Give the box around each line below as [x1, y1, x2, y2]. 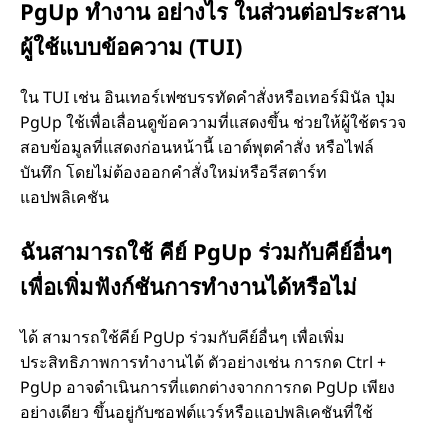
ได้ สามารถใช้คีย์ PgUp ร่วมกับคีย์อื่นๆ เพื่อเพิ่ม [20, 325, 345, 348]
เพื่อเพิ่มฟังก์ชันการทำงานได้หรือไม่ [20, 270, 357, 301]
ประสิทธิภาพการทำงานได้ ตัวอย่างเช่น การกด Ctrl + [20, 350, 386, 373]
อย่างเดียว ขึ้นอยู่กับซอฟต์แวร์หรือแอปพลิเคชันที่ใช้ [20, 400, 373, 423]
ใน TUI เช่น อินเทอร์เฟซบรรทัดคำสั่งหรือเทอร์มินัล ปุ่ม [20, 85, 396, 108]
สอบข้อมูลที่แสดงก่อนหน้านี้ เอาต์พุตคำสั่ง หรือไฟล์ [20, 135, 374, 158]
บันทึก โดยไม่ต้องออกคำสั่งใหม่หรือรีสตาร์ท [20, 160, 327, 183]
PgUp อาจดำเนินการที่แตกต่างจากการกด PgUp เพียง [20, 375, 395, 398]
